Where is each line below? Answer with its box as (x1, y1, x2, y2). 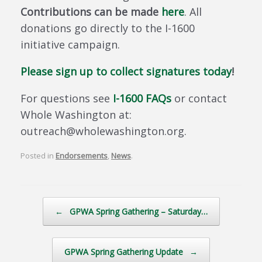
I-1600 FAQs (113, 91, 171, 105)
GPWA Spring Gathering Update (64, 246, 185, 258)
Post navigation (20, 198, 79, 208)
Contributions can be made (20, 4, 161, 19)
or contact (171, 91, 227, 105)
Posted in (20, 150, 56, 161)
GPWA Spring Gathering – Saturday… (67, 206, 208, 218)
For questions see (20, 91, 113, 105)
